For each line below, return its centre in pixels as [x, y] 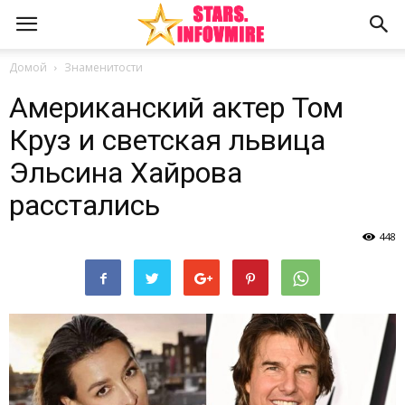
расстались [85, 205]
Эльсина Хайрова [126, 173]
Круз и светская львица [167, 140]
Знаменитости [104, 67]
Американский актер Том [176, 108]
